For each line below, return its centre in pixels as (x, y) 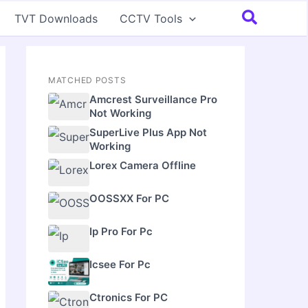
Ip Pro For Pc (121, 231)
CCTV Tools (151, 18)
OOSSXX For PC (129, 198)
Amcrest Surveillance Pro (153, 99)
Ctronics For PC (129, 297)
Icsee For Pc (120, 264)
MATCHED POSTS (87, 80)
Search (269, 16)
